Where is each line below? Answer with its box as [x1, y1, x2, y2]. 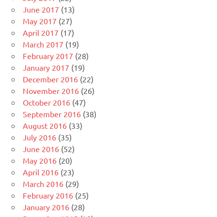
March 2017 [23, 39, 63, 49]
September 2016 [23, 109, 81, 119]
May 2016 [23, 155, 57, 166]
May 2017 [23, 16, 57, 26]
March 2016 [23, 179, 63, 189]
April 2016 [23, 167, 59, 177]
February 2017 [23, 51, 73, 61]
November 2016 [23, 86, 79, 96]
